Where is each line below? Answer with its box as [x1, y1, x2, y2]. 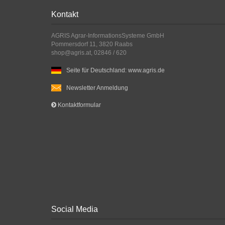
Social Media [51, 204, 98, 213]
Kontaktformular [56, 101, 101, 108]
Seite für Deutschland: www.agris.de [66, 66, 165, 74]
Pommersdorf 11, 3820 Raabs [51, 40, 133, 48]
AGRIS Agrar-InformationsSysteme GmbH [51, 32, 164, 39]
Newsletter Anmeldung [66, 84, 128, 91]
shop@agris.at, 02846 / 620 [51, 49, 127, 56]
